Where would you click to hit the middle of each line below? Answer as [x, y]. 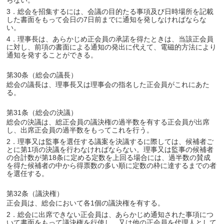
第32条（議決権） [35, 193]
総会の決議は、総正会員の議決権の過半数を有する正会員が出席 [108, 122]
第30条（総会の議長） [42, 75]
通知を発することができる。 [52, 55]
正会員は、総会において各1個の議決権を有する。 [86, 203]
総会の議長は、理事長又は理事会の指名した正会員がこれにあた [108, 84]
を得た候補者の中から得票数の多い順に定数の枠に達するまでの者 [112, 165]
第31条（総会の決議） [42, 112]
